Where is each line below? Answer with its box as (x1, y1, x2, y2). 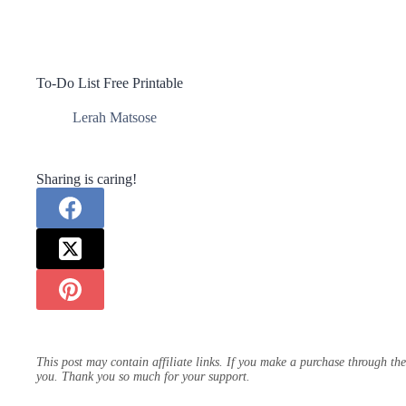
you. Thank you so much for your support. (36, 370, 250, 383)
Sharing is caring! (36, 171, 137, 187)
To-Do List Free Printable (36, 75, 183, 91)
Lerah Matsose (72, 110, 157, 125)
